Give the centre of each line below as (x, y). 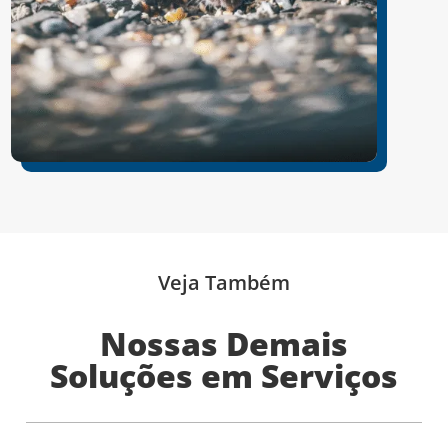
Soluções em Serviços (224, 376)
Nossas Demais (224, 344)
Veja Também (224, 283)
